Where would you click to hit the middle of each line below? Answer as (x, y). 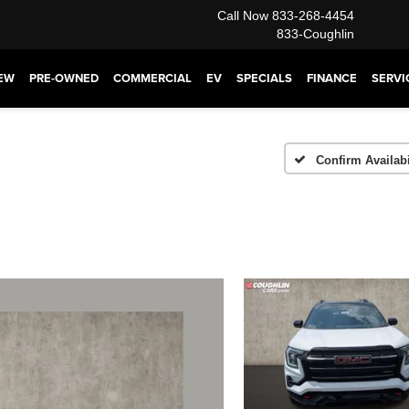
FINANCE (332, 78)
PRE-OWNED (64, 78)
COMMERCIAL (152, 78)
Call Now (243, 16)
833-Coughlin (315, 34)
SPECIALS (264, 78)
